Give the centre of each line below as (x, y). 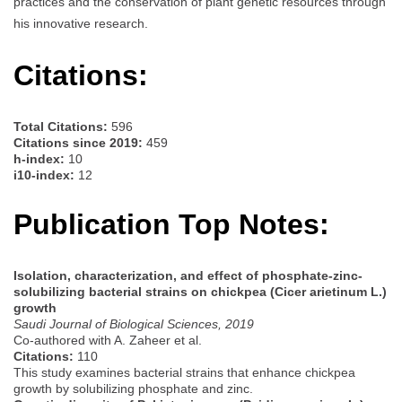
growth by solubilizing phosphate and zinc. (133, 388)
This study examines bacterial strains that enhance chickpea (184, 372)
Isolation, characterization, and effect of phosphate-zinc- (188, 275)
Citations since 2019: (78, 142)
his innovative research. (81, 23)
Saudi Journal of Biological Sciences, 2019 (134, 323)
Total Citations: (61, 126)
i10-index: (44, 175)
